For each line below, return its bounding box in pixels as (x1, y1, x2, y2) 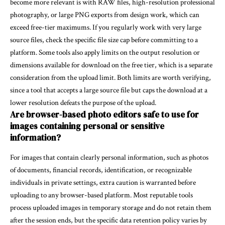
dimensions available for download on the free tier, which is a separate (10, 60, 212, 70)
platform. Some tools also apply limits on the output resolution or (10, 47, 200, 57)
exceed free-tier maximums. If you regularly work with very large (10, 22, 201, 32)
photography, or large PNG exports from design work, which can (10, 10, 199, 20)
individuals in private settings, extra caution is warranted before (10, 177, 196, 187)
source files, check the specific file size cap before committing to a (10, 35, 198, 45)
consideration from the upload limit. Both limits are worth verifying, (10, 72, 211, 82)
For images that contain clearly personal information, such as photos (10, 152, 208, 162)
